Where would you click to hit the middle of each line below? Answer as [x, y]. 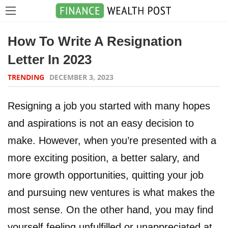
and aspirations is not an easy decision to [101, 123]
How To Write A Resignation [95, 41]
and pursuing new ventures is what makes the [111, 192]
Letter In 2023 [50, 60]
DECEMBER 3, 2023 [81, 77]
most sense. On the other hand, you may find [110, 210]
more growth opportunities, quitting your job [106, 175]
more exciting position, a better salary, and [104, 158]
